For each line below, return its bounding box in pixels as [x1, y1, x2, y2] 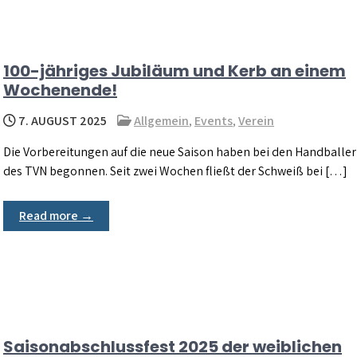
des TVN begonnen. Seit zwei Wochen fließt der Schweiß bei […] [3, 162, 347, 179]
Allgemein [134, 112, 189, 129]
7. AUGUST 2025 [16, 112, 107, 129]
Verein [238, 112, 274, 129]
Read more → [19, 206, 93, 224]
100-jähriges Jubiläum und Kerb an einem [3, 59, 346, 82]
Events [194, 112, 233, 129]
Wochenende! [3, 78, 117, 101]
